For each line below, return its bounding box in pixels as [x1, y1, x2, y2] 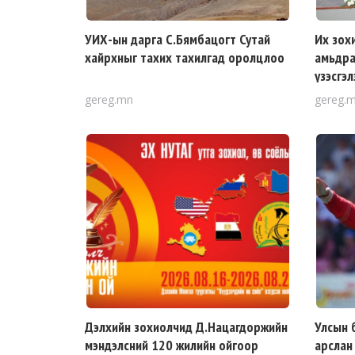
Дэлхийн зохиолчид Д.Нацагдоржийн [85, 318, 288, 336]
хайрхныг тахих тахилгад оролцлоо [85, 48, 284, 67]
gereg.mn [85, 92, 133, 107]
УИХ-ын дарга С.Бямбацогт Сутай [85, 30, 270, 48]
